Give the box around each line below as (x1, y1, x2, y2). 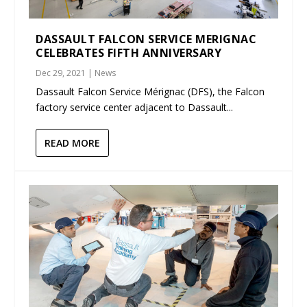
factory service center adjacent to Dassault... (36, 101, 234, 114)
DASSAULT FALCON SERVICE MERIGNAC (36, 32, 257, 47)
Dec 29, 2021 (36, 67, 86, 79)
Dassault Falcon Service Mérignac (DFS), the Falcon (36, 85, 265, 99)
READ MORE (45, 136, 101, 150)
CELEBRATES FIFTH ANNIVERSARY (36, 45, 222, 61)
